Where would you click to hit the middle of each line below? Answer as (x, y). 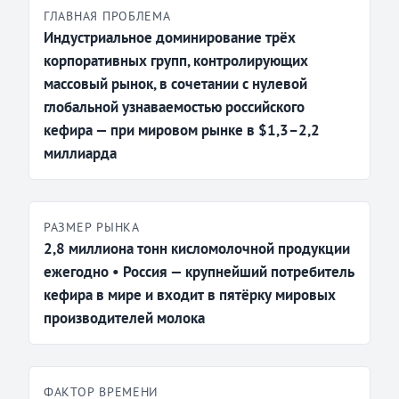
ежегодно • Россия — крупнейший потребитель (199, 272)
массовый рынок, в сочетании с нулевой (175, 84)
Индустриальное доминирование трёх (170, 38)
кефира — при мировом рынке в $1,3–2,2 (182, 130)
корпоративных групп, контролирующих (176, 61)
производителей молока (124, 318)
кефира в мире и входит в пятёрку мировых (190, 295)
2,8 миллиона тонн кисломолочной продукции (197, 249)
